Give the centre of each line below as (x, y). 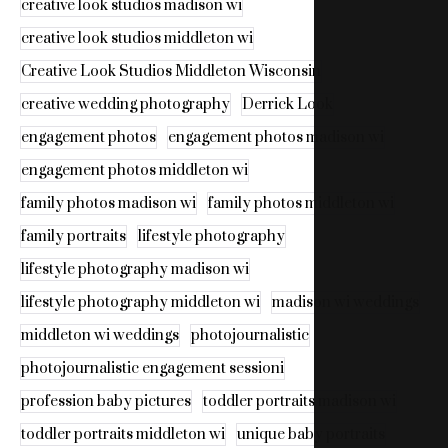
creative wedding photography (125, 105)
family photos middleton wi (300, 204)
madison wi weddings (345, 303)
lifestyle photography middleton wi (140, 303)
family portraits (73, 237)
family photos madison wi (108, 204)
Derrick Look (287, 105)
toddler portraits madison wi (299, 402)
